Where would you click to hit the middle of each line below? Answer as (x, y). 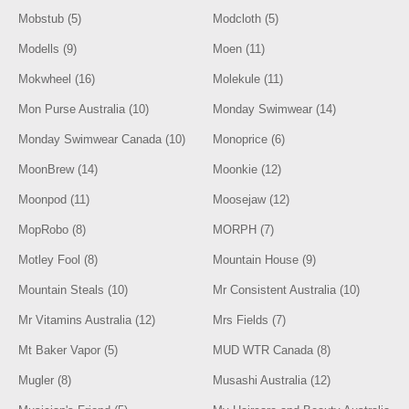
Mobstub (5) (50, 19)
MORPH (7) (244, 230)
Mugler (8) (45, 380)
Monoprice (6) (249, 139)
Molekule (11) (248, 79)
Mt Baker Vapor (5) (68, 350)
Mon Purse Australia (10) (84, 109)
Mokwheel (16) (57, 79)
